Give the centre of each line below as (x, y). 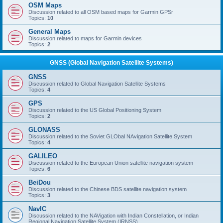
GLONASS (44, 129)
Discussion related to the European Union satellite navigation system (111, 163)
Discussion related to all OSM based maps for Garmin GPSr (101, 12)
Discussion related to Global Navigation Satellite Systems (97, 83)
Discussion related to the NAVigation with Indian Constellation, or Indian (113, 215)
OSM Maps (45, 5)
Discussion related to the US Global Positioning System (95, 110)
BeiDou (40, 182)
